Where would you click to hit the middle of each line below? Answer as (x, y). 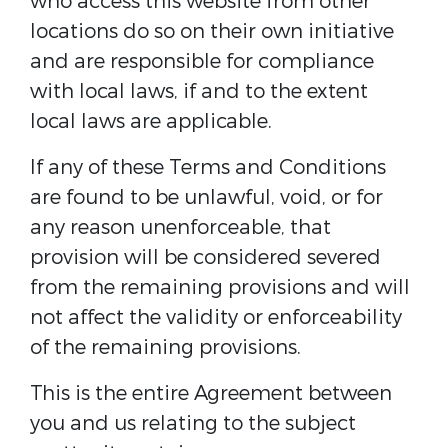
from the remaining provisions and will (220, 287)
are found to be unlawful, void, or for (206, 197)
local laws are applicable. (151, 121)
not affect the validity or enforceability (216, 317)
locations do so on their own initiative (212, 31)
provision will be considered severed (205, 257)
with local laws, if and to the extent (199, 91)
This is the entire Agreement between (211, 393)
